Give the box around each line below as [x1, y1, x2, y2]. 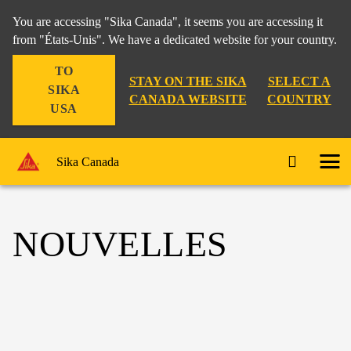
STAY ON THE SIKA [128, 74, 247, 88]
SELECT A [267, 74, 331, 88]
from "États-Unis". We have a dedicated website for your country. [13, 33, 337, 46]
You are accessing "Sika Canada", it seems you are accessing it [13, 15, 323, 28]
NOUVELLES [13, 224, 228, 264]
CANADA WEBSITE [128, 92, 247, 106]
